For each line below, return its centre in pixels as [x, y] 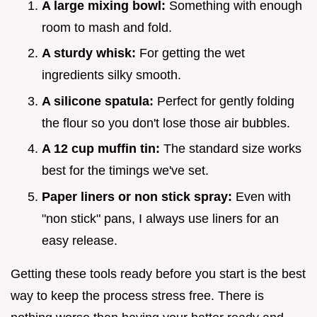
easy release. [80, 240]
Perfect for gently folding [224, 101]
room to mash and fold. [107, 27]
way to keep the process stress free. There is [137, 295]
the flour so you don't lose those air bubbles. [166, 123]
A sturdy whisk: [89, 53]
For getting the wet [190, 53]
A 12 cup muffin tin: [101, 149]
